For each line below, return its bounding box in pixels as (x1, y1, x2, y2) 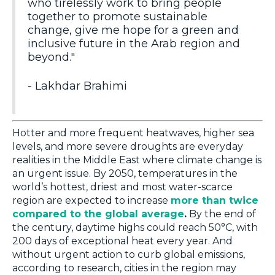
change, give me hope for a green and (28, 23, 239, 37)
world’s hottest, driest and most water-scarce (12, 180, 233, 193)
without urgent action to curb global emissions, (12, 248, 245, 260)
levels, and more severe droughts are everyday (12, 140, 243, 152)
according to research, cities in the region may (12, 261, 236, 274)
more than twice (171, 194, 258, 206)
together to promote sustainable (28, 9, 207, 23)
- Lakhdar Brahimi (28, 79, 127, 93)
